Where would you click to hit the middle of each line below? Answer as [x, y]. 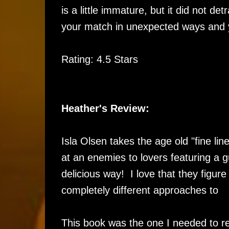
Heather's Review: [105, 108]
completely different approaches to [141, 190]
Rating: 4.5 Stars [99, 59]
